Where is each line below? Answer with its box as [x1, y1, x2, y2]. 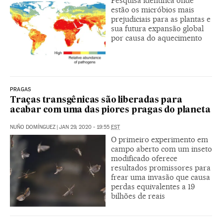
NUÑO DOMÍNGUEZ [10, 124, 55, 130]
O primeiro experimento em [111, 135, 208, 144]
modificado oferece [111, 154, 177, 163]
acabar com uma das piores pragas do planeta [10, 106, 211, 114]
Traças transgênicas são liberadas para [10, 96, 182, 105]
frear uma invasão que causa [111, 172, 210, 182]
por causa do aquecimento [111, 33, 202, 43]
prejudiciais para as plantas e [111, 14, 211, 24]
